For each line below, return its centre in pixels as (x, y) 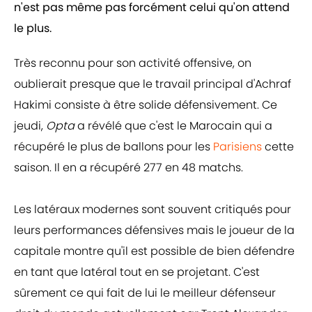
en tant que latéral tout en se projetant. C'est (137, 272)
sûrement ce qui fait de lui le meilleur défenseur (145, 293)
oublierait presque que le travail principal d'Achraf (153, 84)
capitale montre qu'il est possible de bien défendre (154, 251)
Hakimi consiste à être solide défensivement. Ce (146, 105)
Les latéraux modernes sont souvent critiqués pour (153, 210)
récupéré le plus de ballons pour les (114, 147)
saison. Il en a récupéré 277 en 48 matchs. (128, 168)
